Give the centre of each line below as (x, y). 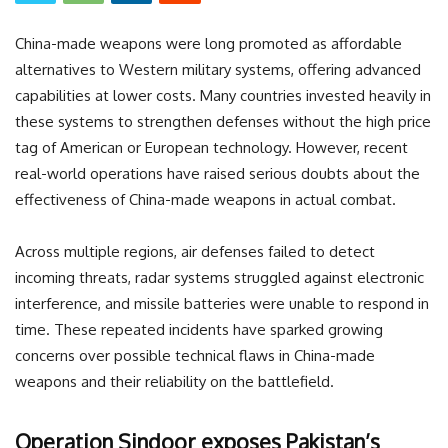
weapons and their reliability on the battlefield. (174, 381)
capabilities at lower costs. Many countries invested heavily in (223, 95)
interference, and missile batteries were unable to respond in (222, 303)
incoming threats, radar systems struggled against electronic (219, 277)
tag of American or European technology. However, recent (211, 147)
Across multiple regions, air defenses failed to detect (195, 251)
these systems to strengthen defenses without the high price (223, 121)
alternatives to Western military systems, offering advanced (218, 69)
